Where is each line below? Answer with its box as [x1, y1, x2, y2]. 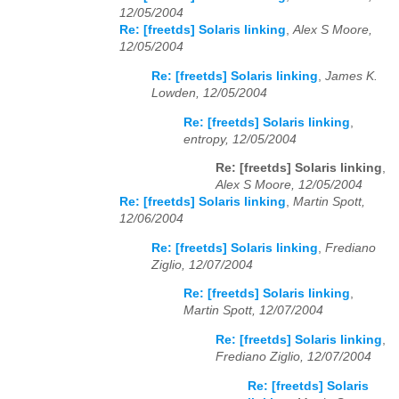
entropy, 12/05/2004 [183, 132, 297, 146]
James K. [325, 69, 378, 84]
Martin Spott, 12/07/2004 [183, 304, 323, 318]
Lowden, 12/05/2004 [151, 86, 267, 101]
